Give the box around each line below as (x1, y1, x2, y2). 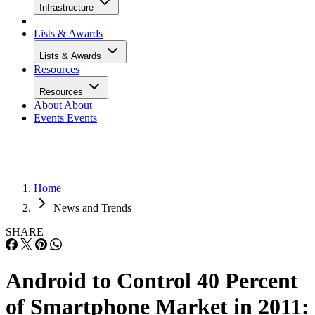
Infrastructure (39, 2, 96, 13)
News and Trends (53, 202, 131, 214)
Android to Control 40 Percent (6, 268, 298, 294)
